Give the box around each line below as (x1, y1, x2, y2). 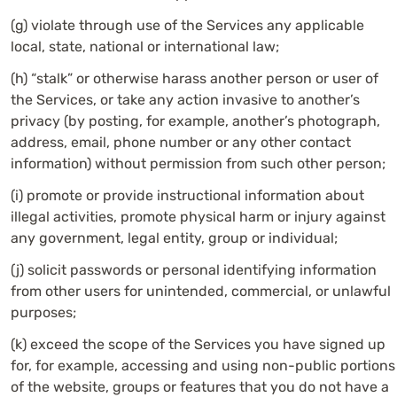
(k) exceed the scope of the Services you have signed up (11, 336, 385, 353)
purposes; (11, 304, 76, 321)
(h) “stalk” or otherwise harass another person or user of (11, 70, 378, 87)
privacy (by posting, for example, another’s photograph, (11, 113, 380, 129)
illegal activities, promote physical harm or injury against (11, 208, 385, 225)
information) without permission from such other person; (11, 155, 385, 172)
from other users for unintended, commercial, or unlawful (11, 283, 391, 300)
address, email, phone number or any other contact (11, 134, 351, 151)
